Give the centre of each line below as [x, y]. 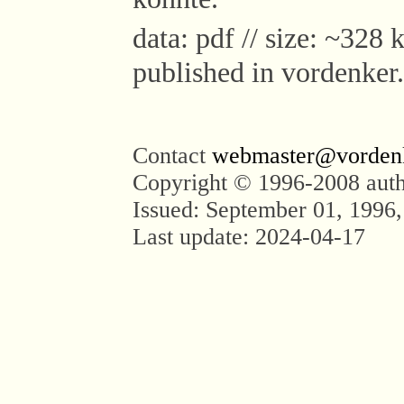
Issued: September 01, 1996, [267, 210]
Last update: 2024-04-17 [248, 237]
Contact [172, 156]
